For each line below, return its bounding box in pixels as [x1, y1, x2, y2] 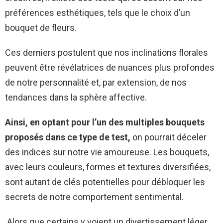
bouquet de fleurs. [5, 22, 77, 33]
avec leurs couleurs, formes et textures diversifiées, [5, 162, 211, 173]
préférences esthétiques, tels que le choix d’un [5, 7, 190, 18]
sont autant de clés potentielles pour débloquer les [5, 177, 205, 188]
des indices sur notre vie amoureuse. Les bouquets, [5, 147, 209, 158]
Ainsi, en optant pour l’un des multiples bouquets [5, 117, 205, 128]
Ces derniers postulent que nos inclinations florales [5, 47, 208, 58]
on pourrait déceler [130, 132, 207, 143]
